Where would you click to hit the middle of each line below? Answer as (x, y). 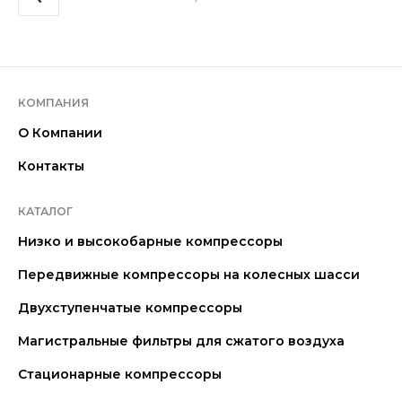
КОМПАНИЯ (53, 103)
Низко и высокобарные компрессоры (150, 241)
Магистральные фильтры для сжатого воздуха (181, 341)
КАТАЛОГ (45, 211)
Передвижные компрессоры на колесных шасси (189, 275)
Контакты (51, 166)
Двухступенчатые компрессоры (130, 308)
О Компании (60, 133)
